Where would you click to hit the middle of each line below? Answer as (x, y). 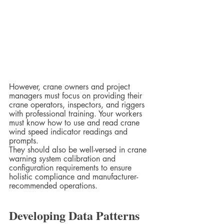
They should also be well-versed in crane (79, 150)
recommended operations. (56, 186)
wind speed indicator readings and (69, 132)
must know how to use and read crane (75, 123)
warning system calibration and (63, 159)
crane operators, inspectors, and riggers (78, 105)
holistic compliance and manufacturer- (73, 177)
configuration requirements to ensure (71, 168)
